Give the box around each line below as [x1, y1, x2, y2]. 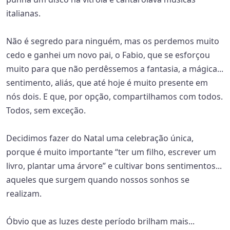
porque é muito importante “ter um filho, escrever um [6, 146, 216, 158]
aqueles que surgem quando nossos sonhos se [6, 174, 189, 185]
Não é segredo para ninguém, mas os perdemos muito [6, 35, 219, 47]
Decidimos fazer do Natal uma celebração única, [6, 132, 194, 144]
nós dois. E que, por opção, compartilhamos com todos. [6, 91, 223, 102]
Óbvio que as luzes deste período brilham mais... [6, 216, 195, 227]
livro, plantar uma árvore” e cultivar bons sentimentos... [6, 160, 222, 171]
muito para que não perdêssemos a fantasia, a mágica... [6, 63, 223, 74]
